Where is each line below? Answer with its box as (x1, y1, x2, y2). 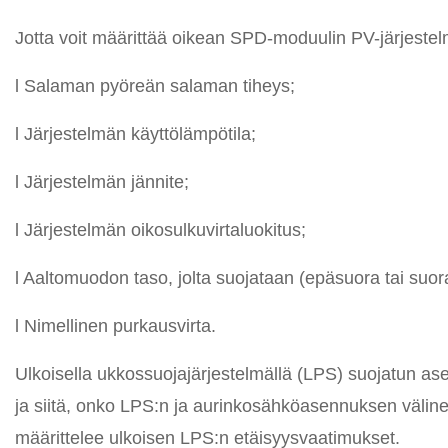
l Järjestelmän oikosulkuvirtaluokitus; (15, 220, 306, 240)
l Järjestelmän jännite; (15, 172, 189, 192)
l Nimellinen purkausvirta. (15, 316, 216, 336)
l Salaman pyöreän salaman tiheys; (15, 76, 295, 96)
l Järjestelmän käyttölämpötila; (15, 124, 256, 144)
